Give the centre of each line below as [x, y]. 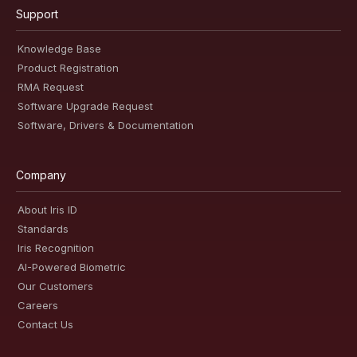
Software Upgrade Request [85, 106]
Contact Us [45, 325]
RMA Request [51, 87]
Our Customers [55, 286]
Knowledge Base [59, 49]
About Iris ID [47, 210]
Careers [38, 306]
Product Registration [68, 68]
